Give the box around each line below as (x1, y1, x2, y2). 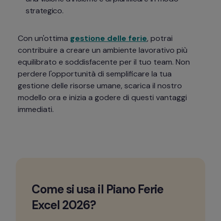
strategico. (26, 5, 64, 16)
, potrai (147, 33, 173, 43)
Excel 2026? (32, 197, 96, 213)
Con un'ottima (18, 33, 70, 43)
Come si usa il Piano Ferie (32, 182, 164, 197)
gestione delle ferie (70, 33, 147, 43)
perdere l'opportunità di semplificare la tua (18, 69, 172, 79)
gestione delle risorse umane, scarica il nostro (18, 80, 182, 91)
